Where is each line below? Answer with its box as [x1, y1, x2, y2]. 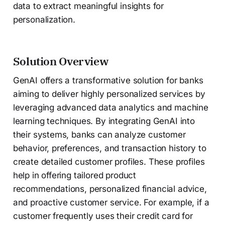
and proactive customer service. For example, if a [13, 197, 209, 207]
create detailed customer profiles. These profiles [13, 156, 205, 167]
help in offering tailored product [13, 170, 137, 180]
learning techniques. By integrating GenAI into [13, 116, 195, 126]
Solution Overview [13, 53, 109, 68]
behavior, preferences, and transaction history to [13, 143, 206, 153]
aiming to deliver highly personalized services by [13, 88, 205, 99]
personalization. [13, 14, 75, 25]
